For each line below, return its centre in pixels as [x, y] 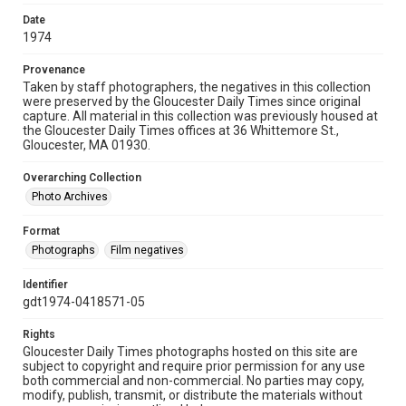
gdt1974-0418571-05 [84, 302]
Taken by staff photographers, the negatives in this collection [197, 87]
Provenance [54, 70]
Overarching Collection [82, 178]
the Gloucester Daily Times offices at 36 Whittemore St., [181, 130]
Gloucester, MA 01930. [87, 145]
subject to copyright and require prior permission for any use [194, 366]
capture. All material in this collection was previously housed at [200, 116]
